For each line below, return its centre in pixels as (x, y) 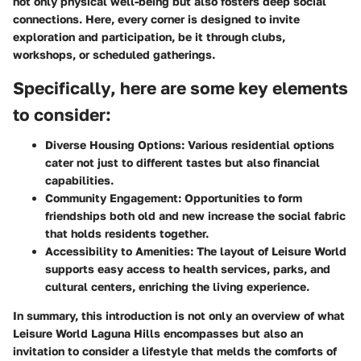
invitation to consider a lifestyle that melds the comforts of (175, 351)
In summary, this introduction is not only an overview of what (179, 315)
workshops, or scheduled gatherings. (114, 54)
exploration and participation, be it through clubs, (149, 36)
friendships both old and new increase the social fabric (195, 216)
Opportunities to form (242, 198)
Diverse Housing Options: (115, 145)
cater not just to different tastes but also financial (183, 162)
